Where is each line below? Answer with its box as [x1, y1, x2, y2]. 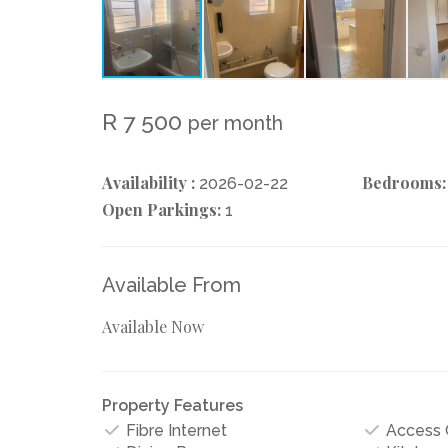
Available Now [102, 315, 204, 337]
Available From [102, 272, 241, 297]
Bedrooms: [361, 171, 446, 193]
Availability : [102, 171, 195, 193]
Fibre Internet [122, 420, 227, 440]
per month [188, 111, 283, 135]
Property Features [102, 395, 243, 415]
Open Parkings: [102, 198, 221, 220]
